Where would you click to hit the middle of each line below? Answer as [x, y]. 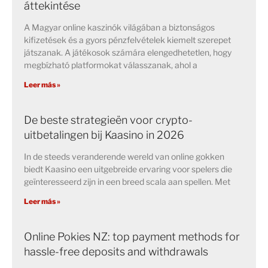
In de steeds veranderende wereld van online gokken [124, 156]
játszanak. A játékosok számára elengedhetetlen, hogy [128, 52]
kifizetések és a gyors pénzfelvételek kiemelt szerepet [127, 39]
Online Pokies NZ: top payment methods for [132, 236]
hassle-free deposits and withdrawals [116, 251]
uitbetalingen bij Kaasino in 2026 [104, 135]
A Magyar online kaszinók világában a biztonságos [119, 27]
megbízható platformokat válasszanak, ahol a [111, 65]
